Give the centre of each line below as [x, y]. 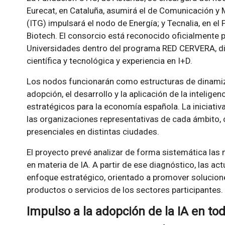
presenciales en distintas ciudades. [93, 132]
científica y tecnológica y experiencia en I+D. [109, 61]
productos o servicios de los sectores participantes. [125, 190]
